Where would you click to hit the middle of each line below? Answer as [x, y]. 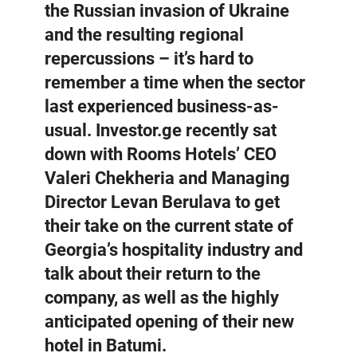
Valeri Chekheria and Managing [167, 178]
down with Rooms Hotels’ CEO [161, 154]
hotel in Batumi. [106, 345]
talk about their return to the [153, 273]
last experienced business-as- [162, 106]
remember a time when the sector [175, 82]
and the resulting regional [144, 34]
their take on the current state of [169, 226]
